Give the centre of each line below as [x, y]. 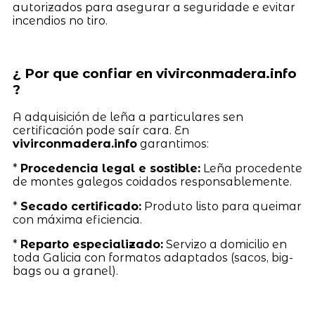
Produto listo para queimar [221, 207]
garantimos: [173, 144]
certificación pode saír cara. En [101, 131]
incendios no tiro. [60, 20]
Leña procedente [251, 169]
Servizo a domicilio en [225, 245]
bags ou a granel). [65, 271]
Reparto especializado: [91, 245]
